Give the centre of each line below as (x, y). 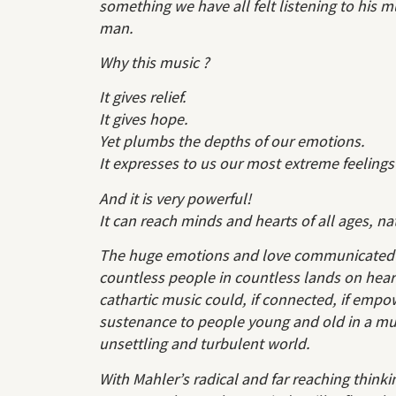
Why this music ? (154, 63)
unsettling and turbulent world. (205, 344)
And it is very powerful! (175, 198)
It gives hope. (144, 119)
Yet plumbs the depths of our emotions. (232, 141)
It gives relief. (143, 97)
